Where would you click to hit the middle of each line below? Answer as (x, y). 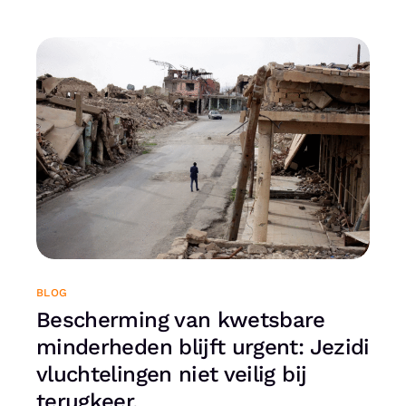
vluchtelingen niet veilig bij (172, 374)
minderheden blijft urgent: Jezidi (203, 347)
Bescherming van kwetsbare (181, 319)
